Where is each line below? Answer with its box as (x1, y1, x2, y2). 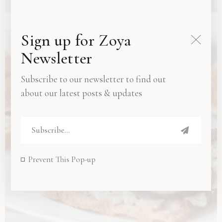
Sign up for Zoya (21, 30, 132, 50)
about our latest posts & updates (21, 87, 143, 99)
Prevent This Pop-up (28, 154, 96, 165)
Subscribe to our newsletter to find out (21, 73, 166, 85)
